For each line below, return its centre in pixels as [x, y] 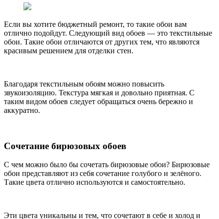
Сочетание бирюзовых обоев [65, 146]
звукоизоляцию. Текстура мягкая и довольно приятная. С [99, 92]
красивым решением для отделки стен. [69, 50]
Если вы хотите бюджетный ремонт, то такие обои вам [95, 24]
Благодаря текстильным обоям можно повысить [84, 84]
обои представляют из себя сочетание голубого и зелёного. [103, 174]
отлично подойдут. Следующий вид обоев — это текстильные [108, 33]
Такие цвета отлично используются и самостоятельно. [95, 182]
